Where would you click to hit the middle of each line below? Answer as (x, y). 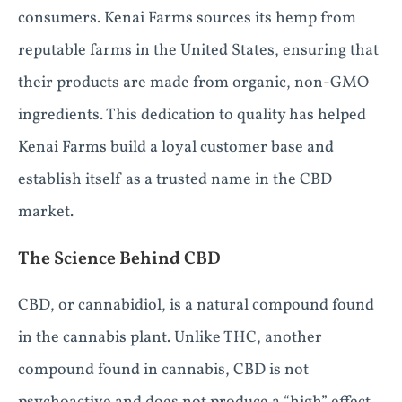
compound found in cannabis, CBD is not (163, 370)
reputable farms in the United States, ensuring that (198, 51)
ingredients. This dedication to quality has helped (192, 115)
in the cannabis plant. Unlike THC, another (170, 338)
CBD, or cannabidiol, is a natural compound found (196, 306)
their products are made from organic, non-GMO (193, 83)
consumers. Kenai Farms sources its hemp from (187, 18)
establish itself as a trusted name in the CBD (175, 180)
